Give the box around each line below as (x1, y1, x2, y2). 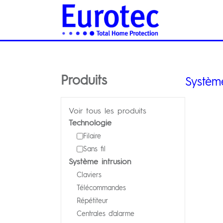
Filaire (83, 131, 101, 140)
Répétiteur (77, 196, 108, 205)
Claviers (77, 170, 102, 179)
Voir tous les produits (69, 105, 146, 115)
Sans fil (83, 144, 106, 153)
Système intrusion (69, 156, 131, 166)
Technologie (69, 117, 111, 127)
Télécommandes (77, 183, 126, 192)
